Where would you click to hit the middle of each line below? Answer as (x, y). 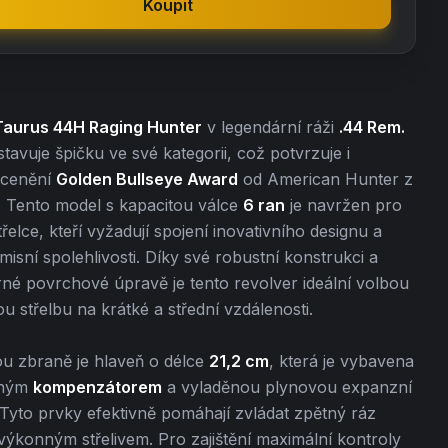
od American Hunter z (325, 179)
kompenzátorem (97, 387)
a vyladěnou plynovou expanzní (287, 387)
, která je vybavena (341, 361)
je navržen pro (343, 205)
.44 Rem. (372, 127)
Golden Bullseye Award (147, 179)
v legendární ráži (270, 127)
